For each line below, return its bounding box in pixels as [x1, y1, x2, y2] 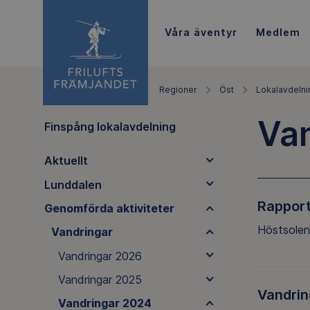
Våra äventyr [164, 26, 237, 38]
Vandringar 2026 [57, 248, 142, 263]
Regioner [159, 84, 197, 95]
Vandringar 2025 [57, 273, 142, 287]
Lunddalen [44, 177, 102, 192]
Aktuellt [44, 154, 88, 168]
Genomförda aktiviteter [44, 201, 174, 215]
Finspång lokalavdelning [44, 119, 176, 134]
